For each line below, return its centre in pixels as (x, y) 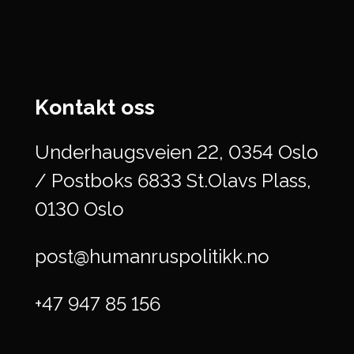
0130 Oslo (79, 209)
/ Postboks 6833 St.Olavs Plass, (173, 180)
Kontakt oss (95, 107)
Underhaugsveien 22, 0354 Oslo (176, 152)
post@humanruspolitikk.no (152, 256)
